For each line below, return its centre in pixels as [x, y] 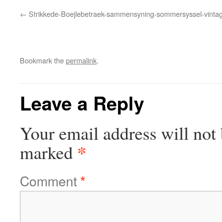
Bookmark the [43, 60]
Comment [50, 181]
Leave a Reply [82, 103]
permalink [81, 60]
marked [49, 152]
